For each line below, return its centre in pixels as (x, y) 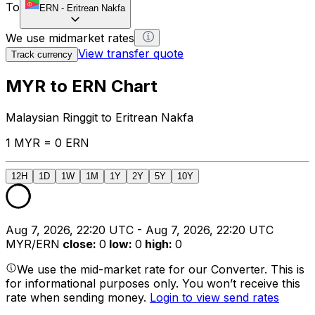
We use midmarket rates (70, 38)
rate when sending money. (78, 297)
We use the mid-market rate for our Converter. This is (161, 269)
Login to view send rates (214, 297)
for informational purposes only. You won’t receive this (153, 283)
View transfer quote (131, 53)
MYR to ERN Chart (82, 86)
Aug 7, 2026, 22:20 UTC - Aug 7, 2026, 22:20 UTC (140, 230)
